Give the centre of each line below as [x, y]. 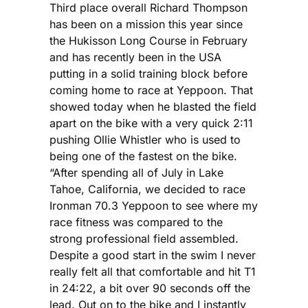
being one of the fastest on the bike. [143, 156]
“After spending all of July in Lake [136, 172]
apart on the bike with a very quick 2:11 [151, 123]
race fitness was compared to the [136, 222]
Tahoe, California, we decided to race [147, 189]
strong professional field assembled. [144, 238]
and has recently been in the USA [135, 57]
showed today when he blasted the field [153, 106]
